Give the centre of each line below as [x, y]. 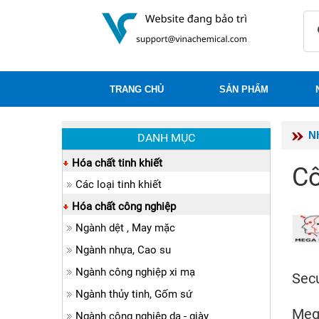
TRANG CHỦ [137, 89]
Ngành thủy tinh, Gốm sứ [134, 294]
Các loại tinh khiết [119, 184]
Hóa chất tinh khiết [117, 163]
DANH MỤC [166, 138]
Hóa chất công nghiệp [124, 206]
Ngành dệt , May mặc [125, 228]
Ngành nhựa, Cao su [123, 250]
